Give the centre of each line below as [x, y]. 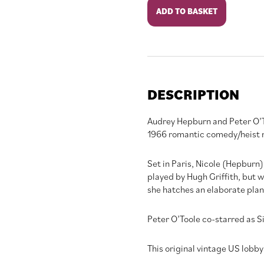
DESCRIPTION [193, 95]
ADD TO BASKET [187, 11]
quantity [163, 67]
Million [160, 55]
